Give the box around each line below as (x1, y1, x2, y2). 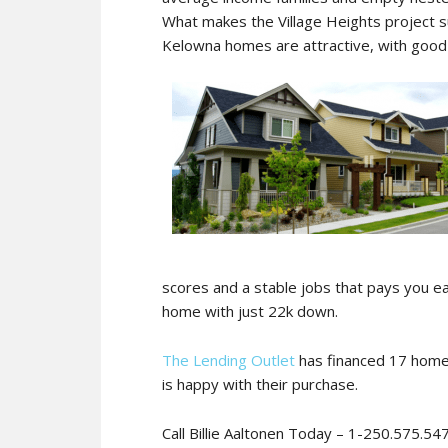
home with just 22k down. (162, 301, 338, 321)
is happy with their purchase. (162, 374, 358, 394)
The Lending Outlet (162, 350, 295, 370)
